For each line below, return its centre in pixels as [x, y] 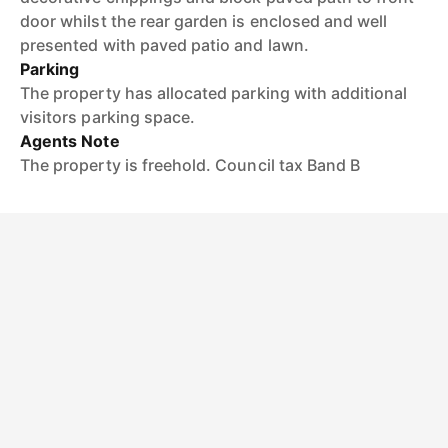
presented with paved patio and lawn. [164, 45]
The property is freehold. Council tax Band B [190, 165]
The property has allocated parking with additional [214, 93]
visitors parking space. [108, 117]
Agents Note [70, 141]
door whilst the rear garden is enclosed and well [204, 21]
